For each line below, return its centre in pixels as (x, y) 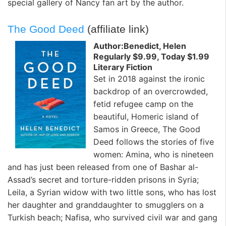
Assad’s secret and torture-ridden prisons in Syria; (103, 179)
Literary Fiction (123, 67)
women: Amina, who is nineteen (153, 154)
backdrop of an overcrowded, (151, 91)
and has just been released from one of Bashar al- (103, 167)
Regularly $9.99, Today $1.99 (151, 56)
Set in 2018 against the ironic (149, 78)
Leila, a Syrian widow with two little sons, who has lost (112, 192)
